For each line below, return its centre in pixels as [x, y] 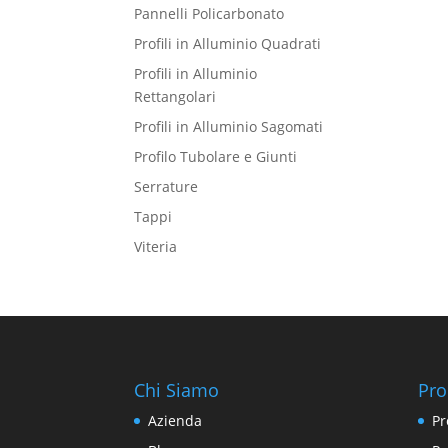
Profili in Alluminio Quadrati [228, 43]
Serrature [166, 186]
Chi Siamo [177, 389]
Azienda [175, 420]
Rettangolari [175, 96]
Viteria [156, 246]
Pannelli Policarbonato [209, 13]
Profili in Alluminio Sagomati [229, 126]
